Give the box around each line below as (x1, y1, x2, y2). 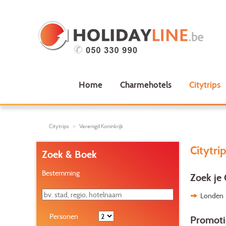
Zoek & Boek (41, 148, 97, 161)
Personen (49, 211, 78, 220)
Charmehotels (120, 79, 172, 90)
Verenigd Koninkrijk (79, 122, 123, 130)
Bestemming (41, 168, 80, 177)
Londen (200, 191, 223, 200)
